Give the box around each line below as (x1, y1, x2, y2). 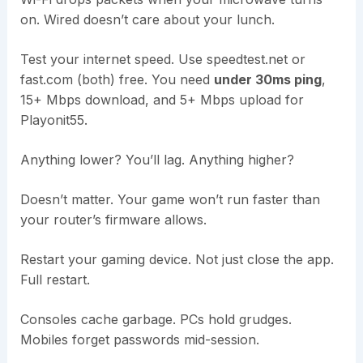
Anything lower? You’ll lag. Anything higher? (19, 152, 294, 169)
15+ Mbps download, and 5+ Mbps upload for (19, 92, 304, 109)
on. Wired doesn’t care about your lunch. (19, 11, 275, 28)
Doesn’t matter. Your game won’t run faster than (19, 191, 320, 208)
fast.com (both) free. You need (19, 71, 214, 88)
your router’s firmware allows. (19, 211, 207, 228)
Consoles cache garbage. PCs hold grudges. (19, 311, 292, 328)
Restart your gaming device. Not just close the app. (19, 251, 334, 268)
